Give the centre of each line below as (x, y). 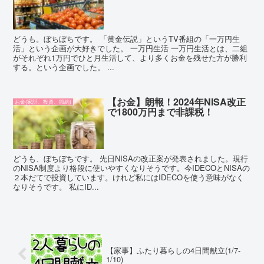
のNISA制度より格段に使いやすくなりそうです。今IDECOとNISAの (132, 168)
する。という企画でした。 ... (64, 67)
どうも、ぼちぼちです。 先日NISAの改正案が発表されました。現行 (131, 159)
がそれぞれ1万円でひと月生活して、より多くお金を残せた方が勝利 (130, 57)
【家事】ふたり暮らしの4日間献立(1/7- (173, 250)
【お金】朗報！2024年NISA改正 (177, 102)
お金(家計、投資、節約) (43, 102)
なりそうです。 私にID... (56, 187)
